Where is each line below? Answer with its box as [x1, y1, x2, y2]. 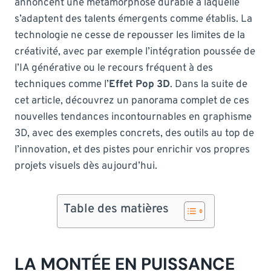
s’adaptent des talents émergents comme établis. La [15, 12, 252, 26]
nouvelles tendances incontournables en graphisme [15, 110, 252, 124]
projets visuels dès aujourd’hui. [15, 159, 157, 173]
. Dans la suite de [170, 77, 247, 91]
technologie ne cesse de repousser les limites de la [15, 28, 245, 42]
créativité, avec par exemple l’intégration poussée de [15, 45, 255, 59]
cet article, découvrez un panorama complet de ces [15, 94, 249, 108]
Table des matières [63, 201, 169, 217]
